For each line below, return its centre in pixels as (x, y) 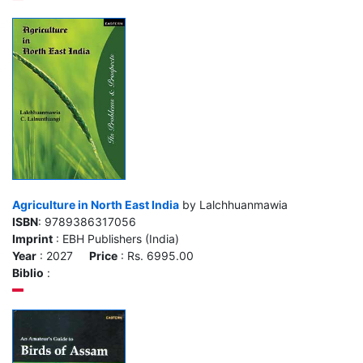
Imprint (32, 239)
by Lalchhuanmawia (233, 205)
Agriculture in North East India (96, 205)
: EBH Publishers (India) (116, 239)
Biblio (28, 273)
